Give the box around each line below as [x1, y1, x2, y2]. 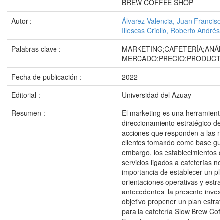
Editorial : [11, 90, 42, 100]
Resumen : [11, 108, 47, 118]
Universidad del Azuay [122, 90, 191, 100]
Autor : [11, 16, 34, 26]
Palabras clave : [11, 44, 63, 54]
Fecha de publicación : [11, 72, 83, 82]
